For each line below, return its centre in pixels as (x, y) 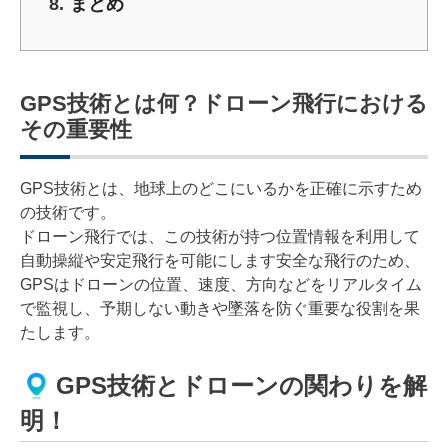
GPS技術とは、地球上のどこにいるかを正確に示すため (221, 188)
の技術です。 (68, 212)
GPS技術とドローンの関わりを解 (241, 386)
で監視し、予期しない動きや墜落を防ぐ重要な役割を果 (220, 308)
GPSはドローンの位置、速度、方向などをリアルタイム (221, 284)
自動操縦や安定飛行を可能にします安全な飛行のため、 (220, 260)
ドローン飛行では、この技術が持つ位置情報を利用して (220, 236)
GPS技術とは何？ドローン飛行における (224, 103)
